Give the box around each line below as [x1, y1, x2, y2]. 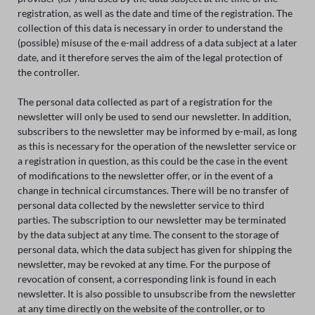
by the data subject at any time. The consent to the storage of [17, 228, 279, 240]
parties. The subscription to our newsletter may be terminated [17, 213, 286, 226]
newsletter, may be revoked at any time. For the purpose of [17, 257, 271, 270]
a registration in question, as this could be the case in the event [17, 154, 288, 167]
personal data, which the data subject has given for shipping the [17, 243, 292, 255]
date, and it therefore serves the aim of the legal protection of [17, 51, 283, 63]
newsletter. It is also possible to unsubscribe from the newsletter [17, 287, 296, 300]
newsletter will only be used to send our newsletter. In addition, [17, 110, 291, 122]
